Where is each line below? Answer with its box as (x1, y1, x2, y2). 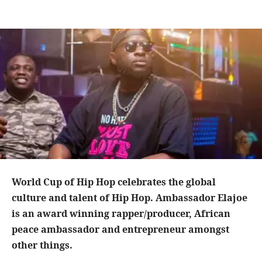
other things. (12, 239, 75, 252)
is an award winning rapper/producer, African (12, 207, 230, 220)
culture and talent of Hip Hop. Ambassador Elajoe (12, 191, 247, 205)
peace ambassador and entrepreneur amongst (12, 223, 229, 236)
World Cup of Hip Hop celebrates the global (12, 175, 216, 189)
